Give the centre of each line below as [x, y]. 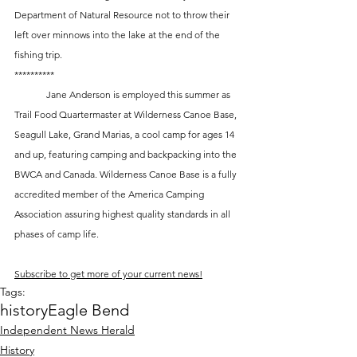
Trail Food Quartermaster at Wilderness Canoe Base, [127, 115]
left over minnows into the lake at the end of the [118, 35]
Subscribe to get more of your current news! [108, 274]
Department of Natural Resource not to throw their [123, 15]
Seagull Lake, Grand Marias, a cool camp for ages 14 [126, 135]
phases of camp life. [57, 234]
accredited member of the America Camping [110, 194]
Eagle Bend [88, 310]
